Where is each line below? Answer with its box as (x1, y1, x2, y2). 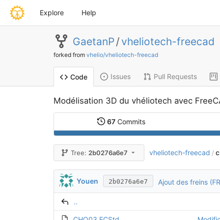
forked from (53, 51, 86, 58)
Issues (110, 72, 131, 81)
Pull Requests (153, 72, 197, 81)
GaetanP (72, 35, 114, 48)
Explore (40, 8, 64, 17)
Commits (115, 117, 146, 126)
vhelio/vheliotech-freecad (86, 51, 158, 58)
